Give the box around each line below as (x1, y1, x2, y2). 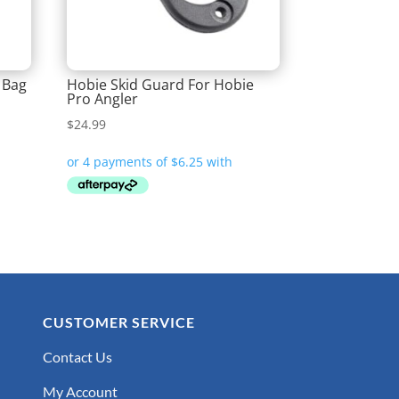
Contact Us (42, 347, 112, 365)
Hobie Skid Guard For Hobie (67, 74, 255, 94)
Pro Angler (67, 88, 139, 109)
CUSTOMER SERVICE (42, 313, 195, 330)
